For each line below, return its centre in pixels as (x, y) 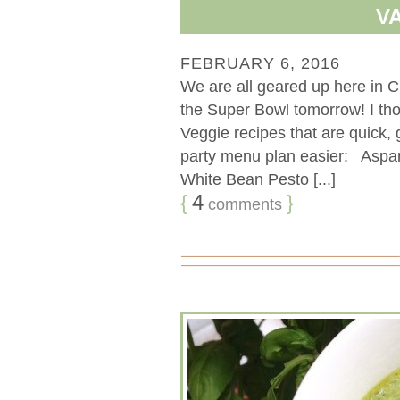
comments (243, 205)
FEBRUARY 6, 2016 (260, 64)
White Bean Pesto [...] (258, 180)
